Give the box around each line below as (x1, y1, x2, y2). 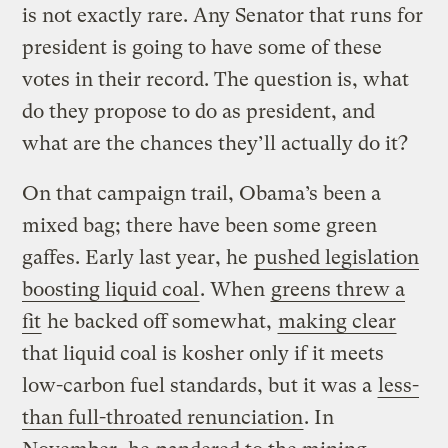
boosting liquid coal (22, 277, 200, 301)
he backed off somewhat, (42, 309, 278, 333)
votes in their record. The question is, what (22, 67, 410, 91)
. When (200, 277, 271, 301)
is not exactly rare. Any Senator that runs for (22, 3, 424, 27)
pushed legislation (254, 245, 420, 269)
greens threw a (271, 277, 406, 301)
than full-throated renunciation (22, 405, 304, 429)
